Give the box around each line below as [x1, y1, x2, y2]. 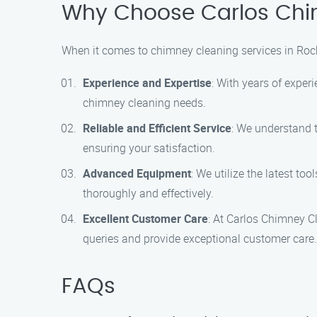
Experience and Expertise [83, 75, 212, 91]
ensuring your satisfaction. [83, 140, 215, 156]
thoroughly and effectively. [83, 185, 214, 201]
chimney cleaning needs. [83, 95, 206, 110]
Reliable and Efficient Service [83, 120, 231, 136]
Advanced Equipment [83, 166, 191, 181]
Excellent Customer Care [83, 211, 208, 226]
